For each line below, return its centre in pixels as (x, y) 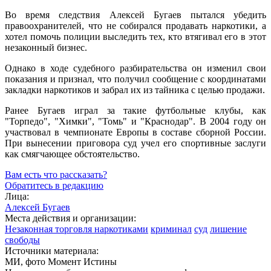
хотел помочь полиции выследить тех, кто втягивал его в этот (135, 36)
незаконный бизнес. (46, 47)
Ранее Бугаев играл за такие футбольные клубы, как (135, 110)
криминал (171, 229)
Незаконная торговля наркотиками (77, 229)
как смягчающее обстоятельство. (72, 154)
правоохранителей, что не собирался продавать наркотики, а (135, 25)
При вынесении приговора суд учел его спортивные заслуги (135, 143)
